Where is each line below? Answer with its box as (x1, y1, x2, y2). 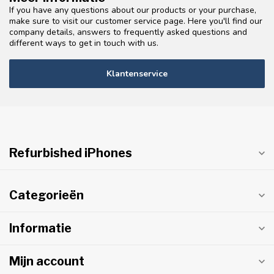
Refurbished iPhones (9, 146, 132, 161)
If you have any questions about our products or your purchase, (9, 4, 256, 17)
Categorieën (9, 188, 84, 203)
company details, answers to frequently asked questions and (9, 26, 247, 39)
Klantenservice (106, 68, 168, 80)
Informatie (9, 221, 72, 236)
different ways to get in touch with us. (9, 37, 158, 50)
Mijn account (9, 254, 84, 269)
